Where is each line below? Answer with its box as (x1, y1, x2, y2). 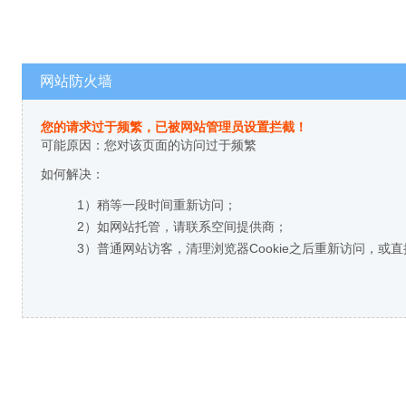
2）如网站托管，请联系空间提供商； (77, 219, 287, 234)
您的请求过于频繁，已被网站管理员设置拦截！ (41, 120, 307, 134)
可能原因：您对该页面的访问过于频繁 (41, 138, 256, 152)
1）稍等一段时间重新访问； (77, 198, 237, 212)
